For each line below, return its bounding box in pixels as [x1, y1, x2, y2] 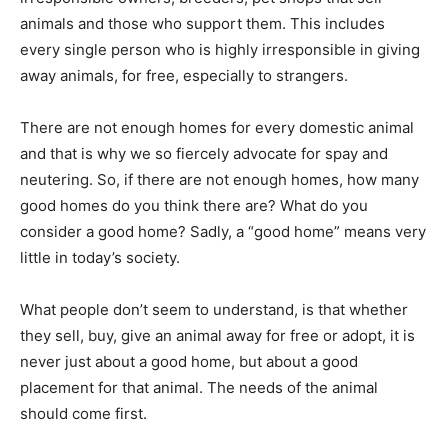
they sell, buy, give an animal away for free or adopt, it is [20, 325, 415, 345]
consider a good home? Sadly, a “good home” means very [20, 221, 426, 241]
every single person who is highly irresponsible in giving [20, 39, 420, 59]
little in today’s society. [20, 247, 180, 267]
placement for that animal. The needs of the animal [20, 377, 378, 397]
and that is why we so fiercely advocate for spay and [20, 143, 388, 163]
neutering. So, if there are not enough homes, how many [20, 169, 419, 189]
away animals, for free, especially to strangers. [20, 65, 348, 85]
